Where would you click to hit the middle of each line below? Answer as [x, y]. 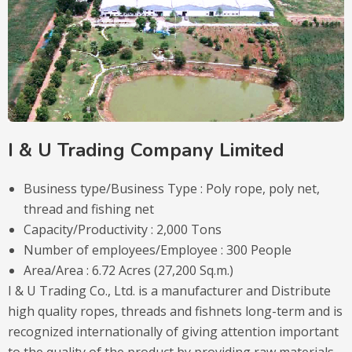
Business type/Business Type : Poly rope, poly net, [172, 188]
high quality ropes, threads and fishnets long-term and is [175, 311]
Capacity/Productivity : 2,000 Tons [123, 229]
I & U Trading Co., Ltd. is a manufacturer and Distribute [169, 290]
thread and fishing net [89, 209]
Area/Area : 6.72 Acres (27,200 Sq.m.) [128, 270]
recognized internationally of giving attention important [173, 331]
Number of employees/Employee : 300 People [158, 249]
